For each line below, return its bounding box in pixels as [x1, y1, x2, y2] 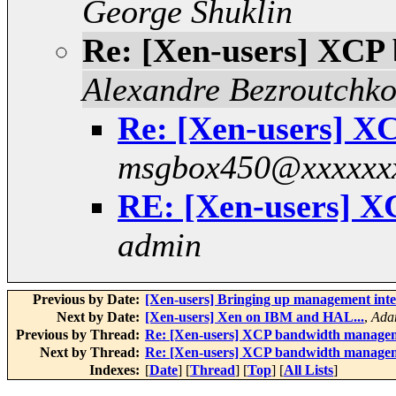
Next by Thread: [40, 345, 143, 361]
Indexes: [89, 362, 143, 378]
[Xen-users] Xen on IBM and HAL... [145, 309, 364, 325]
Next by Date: [57, 309, 143, 325]
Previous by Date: [33, 292, 143, 308]
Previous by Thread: [16, 327, 143, 343]
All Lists [284, 362, 333, 378]
